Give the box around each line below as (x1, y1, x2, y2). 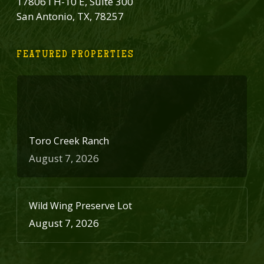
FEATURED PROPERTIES (16, 49, 134, 61)
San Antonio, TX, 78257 (16, 9, 124, 24)
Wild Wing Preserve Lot (29, 199, 132, 213)
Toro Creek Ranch (29, 134, 109, 148)
